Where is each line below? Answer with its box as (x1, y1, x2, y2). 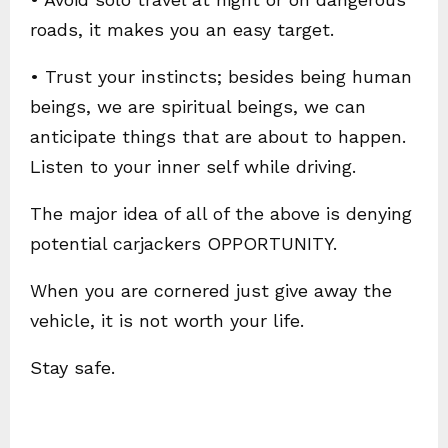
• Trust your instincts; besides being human (30, 65, 412, 87)
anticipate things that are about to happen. (30, 125, 406, 147)
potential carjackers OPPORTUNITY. (30, 232, 337, 254)
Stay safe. (30, 356, 115, 378)
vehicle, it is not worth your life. (30, 309, 304, 331)
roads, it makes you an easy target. (30, 18, 334, 40)
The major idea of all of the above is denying (30, 202, 412, 224)
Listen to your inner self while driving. (30, 155, 356, 177)
